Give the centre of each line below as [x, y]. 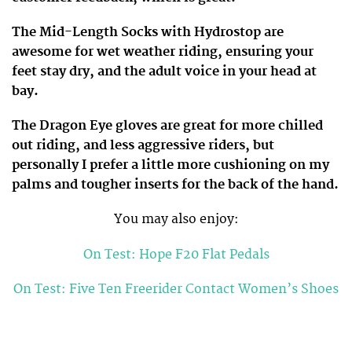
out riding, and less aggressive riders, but [143, 146]
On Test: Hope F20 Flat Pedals [176, 254]
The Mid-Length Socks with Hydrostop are [148, 33]
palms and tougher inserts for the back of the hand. [175, 185]
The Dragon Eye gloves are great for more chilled [167, 126]
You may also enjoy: [176, 220]
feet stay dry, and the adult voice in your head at [164, 72]
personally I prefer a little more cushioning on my [170, 165]
